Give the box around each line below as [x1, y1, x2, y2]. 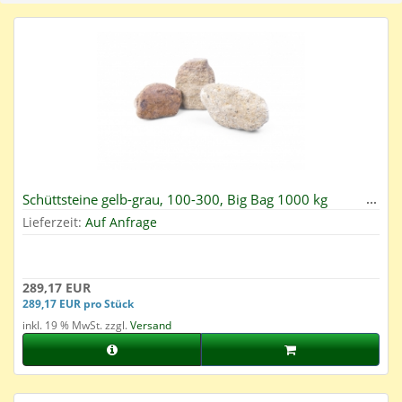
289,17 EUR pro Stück [22, 296, 134, 311]
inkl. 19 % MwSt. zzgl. [22, 318, 130, 334]
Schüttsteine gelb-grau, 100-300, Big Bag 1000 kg [22, 190, 328, 209]
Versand [130, 318, 171, 334]
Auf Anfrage [85, 214, 157, 232]
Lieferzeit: [22, 214, 85, 232]
